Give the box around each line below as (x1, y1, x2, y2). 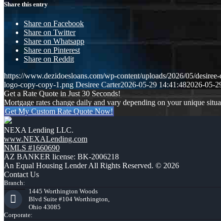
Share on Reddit (24, 54, 74, 63)
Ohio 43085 (29, 203, 61, 211)
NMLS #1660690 (4, 143, 60, 152)
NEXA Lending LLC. (4, 125, 74, 134)
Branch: (4, 179, 25, 186)
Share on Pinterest (24, 45, 80, 54)
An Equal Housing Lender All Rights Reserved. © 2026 (4, 161, 179, 170)
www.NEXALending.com (4, 134, 87, 143)
